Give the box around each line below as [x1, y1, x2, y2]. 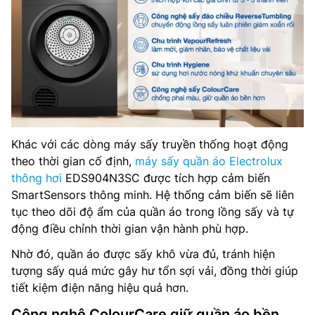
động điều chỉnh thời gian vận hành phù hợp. [11, 221, 248, 236]
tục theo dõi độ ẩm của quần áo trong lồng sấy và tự [11, 204, 294, 219]
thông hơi [11, 170, 62, 185]
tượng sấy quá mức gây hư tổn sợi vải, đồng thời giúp [11, 263, 298, 278]
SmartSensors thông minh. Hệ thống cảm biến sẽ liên [11, 187, 294, 202]
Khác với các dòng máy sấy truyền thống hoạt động [11, 136, 288, 151]
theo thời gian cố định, [11, 153, 135, 168]
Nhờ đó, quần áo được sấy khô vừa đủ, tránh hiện [11, 246, 275, 261]
